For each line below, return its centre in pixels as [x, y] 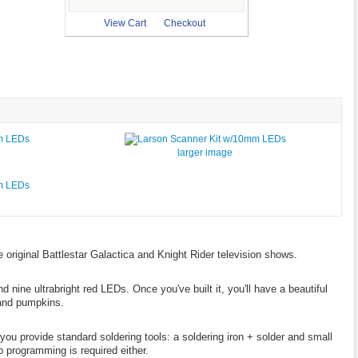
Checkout [184, 23]
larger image [205, 152]
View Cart [125, 23]
